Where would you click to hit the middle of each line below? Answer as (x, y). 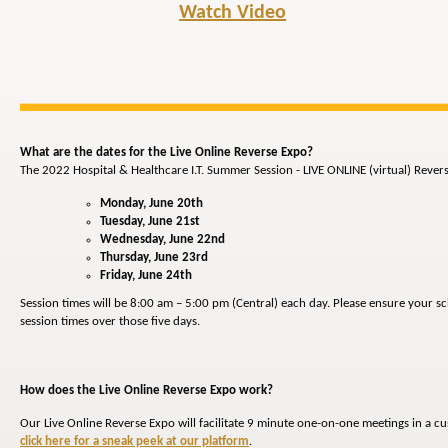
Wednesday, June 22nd (162, 240)
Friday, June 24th (146, 276)
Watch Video (233, 13)
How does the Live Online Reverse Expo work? (146, 391)
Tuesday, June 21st (150, 222)
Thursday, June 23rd (154, 258)
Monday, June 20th (151, 204)
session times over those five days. (110, 322)
